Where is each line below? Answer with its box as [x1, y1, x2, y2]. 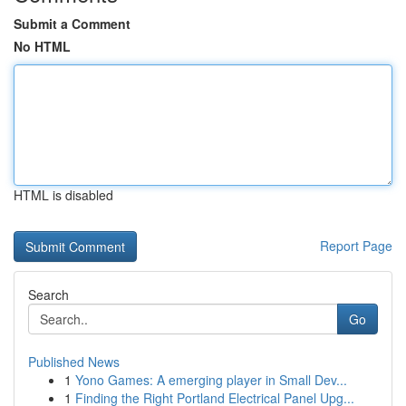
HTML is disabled [14, 186, 113, 204]
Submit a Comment [14, 14, 130, 33]
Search [28, 285, 69, 304]
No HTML [14, 37, 71, 55]
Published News [28, 353, 120, 371]
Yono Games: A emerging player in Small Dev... [75, 371, 347, 389]
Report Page [320, 237, 392, 255]
